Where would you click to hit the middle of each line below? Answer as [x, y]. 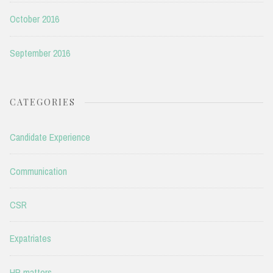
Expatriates [30, 239]
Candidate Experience [50, 137]
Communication [38, 171]
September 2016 [40, 53]
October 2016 [34, 19]
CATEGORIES [43, 102]
